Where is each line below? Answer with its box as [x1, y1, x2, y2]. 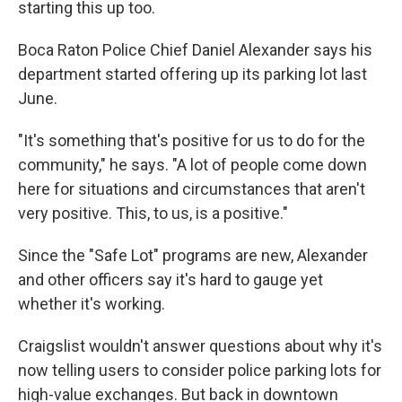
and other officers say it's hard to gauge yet [18, 270, 323, 289]
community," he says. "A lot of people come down [18, 155, 367, 174]
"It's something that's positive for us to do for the [18, 131, 365, 150]
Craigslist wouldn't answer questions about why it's [18, 336, 382, 355]
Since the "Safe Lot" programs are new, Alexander [18, 246, 368, 265]
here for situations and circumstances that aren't [18, 179, 365, 198]
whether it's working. [18, 294, 165, 313]
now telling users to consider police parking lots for [18, 361, 381, 380]
